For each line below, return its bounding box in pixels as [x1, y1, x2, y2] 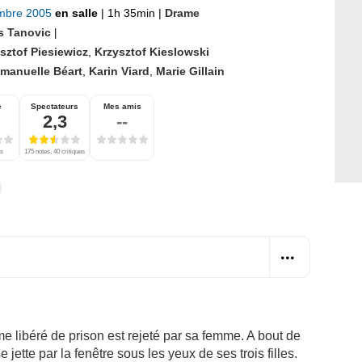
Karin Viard [89, 64, 149, 78]
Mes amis [103, 101, 141, 111]
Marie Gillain [156, 64, 225, 78]
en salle [55, 6, 101, 19]
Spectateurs [31, 101, 78, 111]
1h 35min [104, 6, 158, 19]
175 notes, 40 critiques [24, 147, 85, 155]
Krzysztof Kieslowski [95, 44, 209, 58]
